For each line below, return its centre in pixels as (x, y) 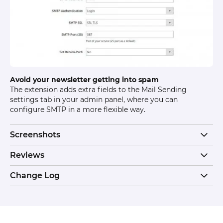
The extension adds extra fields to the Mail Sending (98, 90)
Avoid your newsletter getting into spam (84, 80)
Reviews (27, 155)
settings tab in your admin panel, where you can (94, 100)
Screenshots (35, 135)
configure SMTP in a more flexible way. (78, 110)
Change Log (35, 176)
